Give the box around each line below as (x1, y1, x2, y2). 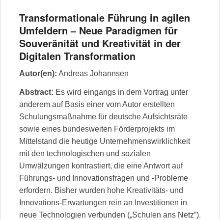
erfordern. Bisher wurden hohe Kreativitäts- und (19, 186, 183, 194)
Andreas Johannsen (58, 69, 129, 78)
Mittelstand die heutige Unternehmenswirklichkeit (19, 137, 190, 145)
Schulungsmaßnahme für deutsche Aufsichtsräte (19, 112, 188, 121)
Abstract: (19, 87, 54, 96)
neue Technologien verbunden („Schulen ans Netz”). (19, 210, 201, 219)
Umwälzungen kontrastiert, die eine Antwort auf (19, 161, 183, 170)
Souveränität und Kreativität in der (19, 35, 181, 50)
